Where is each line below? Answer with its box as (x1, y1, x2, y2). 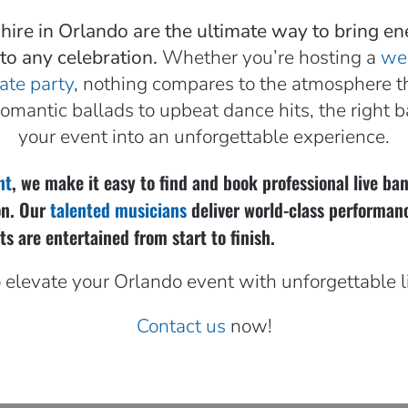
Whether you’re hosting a (161, 45, 381, 70)
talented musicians (50, 196, 187, 223)
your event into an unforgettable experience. (18, 124, 390, 149)
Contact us (136, 313, 226, 339)
